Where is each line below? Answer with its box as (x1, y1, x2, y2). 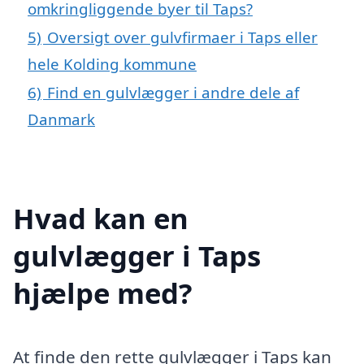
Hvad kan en (13, 198, 188, 237)
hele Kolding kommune (28, 54, 197, 75)
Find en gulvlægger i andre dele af (47, 82, 299, 103)
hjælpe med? (13, 273, 193, 312)
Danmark (28, 109, 95, 130)
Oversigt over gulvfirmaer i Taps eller (47, 27, 318, 48)
